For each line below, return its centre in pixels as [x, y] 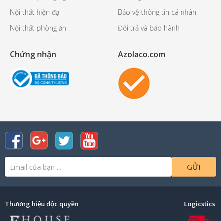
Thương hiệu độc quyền [42, 204]
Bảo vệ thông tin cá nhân [157, 12]
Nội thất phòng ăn [38, 28]
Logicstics [200, 204]
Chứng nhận [33, 54]
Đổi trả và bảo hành [149, 28]
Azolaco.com [142, 54]
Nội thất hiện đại [35, 12]
